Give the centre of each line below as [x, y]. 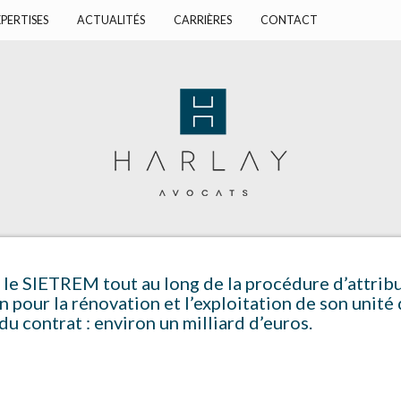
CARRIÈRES [203, 20]
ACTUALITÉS [111, 20]
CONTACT [289, 20]
